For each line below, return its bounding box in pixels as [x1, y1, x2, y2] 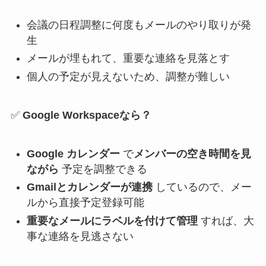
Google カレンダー [26, 147, 120, 160]
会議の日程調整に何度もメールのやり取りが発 [26, 19, 251, 31]
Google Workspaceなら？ [22, 109, 151, 121]
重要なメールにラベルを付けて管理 [26, 214, 198, 227]
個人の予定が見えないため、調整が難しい [26, 70, 230, 83]
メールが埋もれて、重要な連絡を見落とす [26, 52, 230, 65]
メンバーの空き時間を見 [133, 147, 251, 160]
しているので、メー [152, 181, 252, 194]
